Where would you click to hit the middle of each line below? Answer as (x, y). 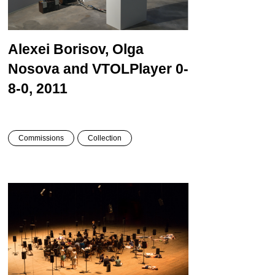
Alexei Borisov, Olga (76, 49)
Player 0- (159, 68)
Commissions (41, 138)
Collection (104, 138)
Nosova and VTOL (68, 68)
